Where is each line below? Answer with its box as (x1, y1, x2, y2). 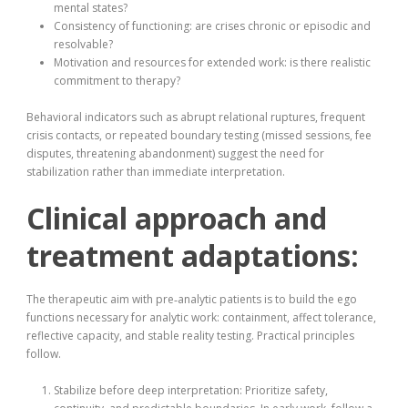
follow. (26, 346, 61, 362)
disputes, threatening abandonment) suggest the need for (26, 146, 324, 162)
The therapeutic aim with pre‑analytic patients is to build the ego (26, 291, 357, 308)
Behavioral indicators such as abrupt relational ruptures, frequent (26, 109, 365, 126)
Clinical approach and (26, 199, 327, 239)
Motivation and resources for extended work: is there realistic (54, 55, 371, 71)
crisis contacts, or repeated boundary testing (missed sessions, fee (26, 127, 372, 144)
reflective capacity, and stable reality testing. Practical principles (26, 328, 354, 344)
